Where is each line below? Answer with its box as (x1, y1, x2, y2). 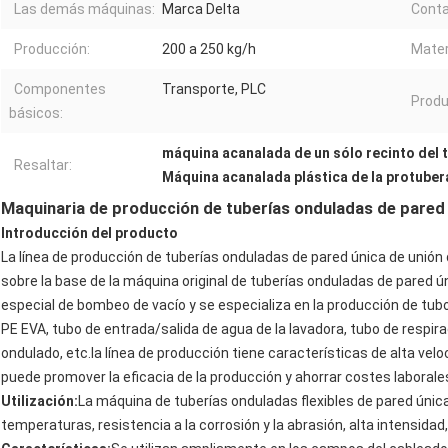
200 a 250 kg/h (162, 41, 256, 58)
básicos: (9, 105, 63, 122)
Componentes (14, 81, 106, 98)
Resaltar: (14, 157, 72, 174)
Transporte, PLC (162, 81, 266, 98)
